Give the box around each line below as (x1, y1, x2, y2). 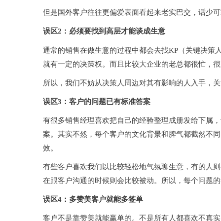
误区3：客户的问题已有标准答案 (43, 98, 150, 106)
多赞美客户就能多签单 (69, 195, 143, 204)
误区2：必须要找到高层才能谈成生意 (43, 27, 165, 36)
